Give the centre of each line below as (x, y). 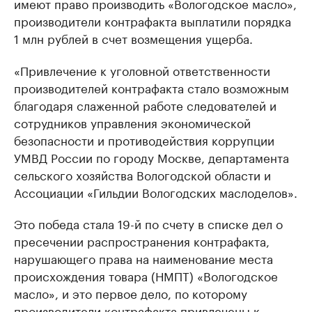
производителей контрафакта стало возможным (151, 87)
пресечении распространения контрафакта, (142, 241)
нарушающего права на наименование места (143, 258)
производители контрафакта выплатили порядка (153, 21)
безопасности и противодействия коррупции (144, 140)
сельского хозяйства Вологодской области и (142, 174)
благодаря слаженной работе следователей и (145, 105)
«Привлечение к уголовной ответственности (142, 70)
